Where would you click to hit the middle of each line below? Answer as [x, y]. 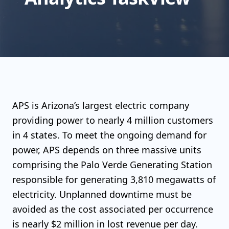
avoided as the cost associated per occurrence [113, 209]
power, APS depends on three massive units [107, 150]
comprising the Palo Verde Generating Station [112, 165]
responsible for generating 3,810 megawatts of [114, 179]
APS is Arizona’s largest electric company [101, 105]
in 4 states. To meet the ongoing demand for [109, 135]
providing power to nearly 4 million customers [113, 120]
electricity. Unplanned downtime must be [102, 194]
